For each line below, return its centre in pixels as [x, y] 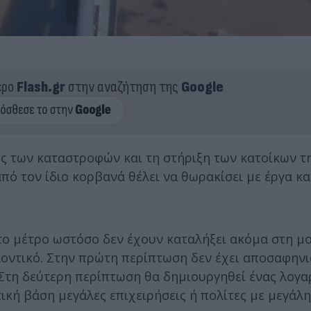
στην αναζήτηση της [123, 87]
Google [202, 87]
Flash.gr [41, 87]
